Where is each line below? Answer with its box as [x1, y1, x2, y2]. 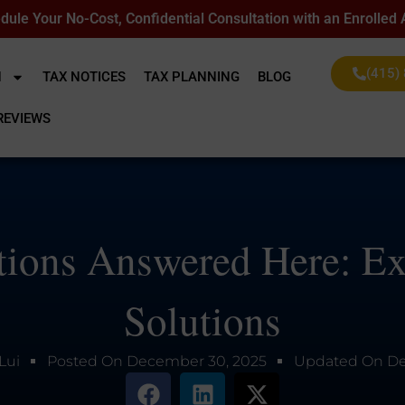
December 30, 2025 [126, 352, 267, 370]
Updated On [293, 352, 383, 370]
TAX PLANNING [144, 69, 240, 85]
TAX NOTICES [42, 69, 127, 85]
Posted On [46, 352, 123, 370]
